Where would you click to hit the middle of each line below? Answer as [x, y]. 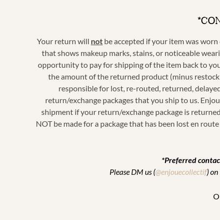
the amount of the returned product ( [110, 76]
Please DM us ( [132, 172]
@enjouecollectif [181, 172]
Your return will [64, 41]
